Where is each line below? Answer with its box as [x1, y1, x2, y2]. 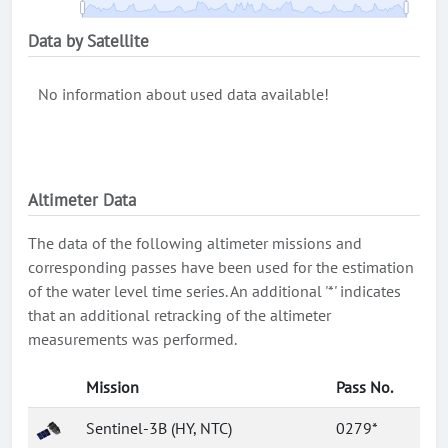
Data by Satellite [28, 30, 149, 52]
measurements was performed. [28, 329, 237, 349]
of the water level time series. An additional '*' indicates [28, 281, 401, 301]
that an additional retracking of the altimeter [28, 305, 331, 325]
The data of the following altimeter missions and [28, 233, 362, 253]
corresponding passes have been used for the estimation [28, 257, 414, 277]
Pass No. [336, 377, 393, 397]
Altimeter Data [28, 189, 136, 211]
